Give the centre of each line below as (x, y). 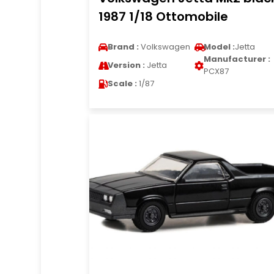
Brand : (123, 47)
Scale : (122, 83)
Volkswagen (164, 47)
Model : (219, 47)
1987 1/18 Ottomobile (163, 17)
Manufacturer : (237, 59)
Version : (126, 65)
